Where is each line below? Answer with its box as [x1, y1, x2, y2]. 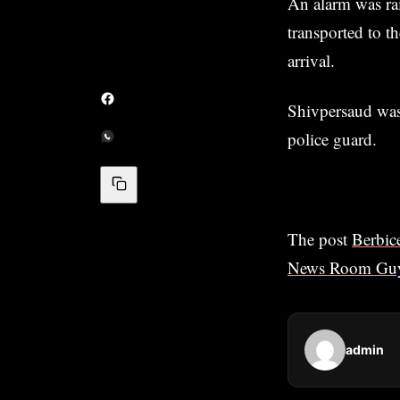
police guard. [287, 127, 377, 150]
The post [287, 227, 352, 250]
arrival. [287, 48, 335, 71]
